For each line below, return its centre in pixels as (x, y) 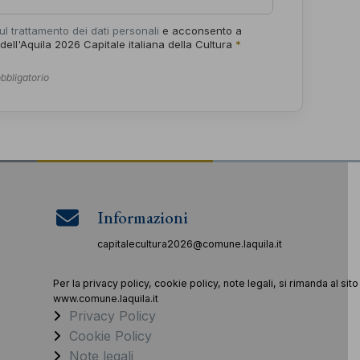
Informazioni (143, 218)
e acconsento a (201, 31)
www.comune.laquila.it (106, 299)
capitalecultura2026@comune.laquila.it (190, 244)
